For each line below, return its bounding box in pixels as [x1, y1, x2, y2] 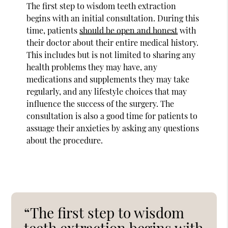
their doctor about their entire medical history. [26, 37, 199, 48]
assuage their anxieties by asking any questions [26, 122, 199, 133]
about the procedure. [26, 134, 103, 146]
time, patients [26, 24, 80, 36]
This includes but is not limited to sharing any [26, 49, 196, 60]
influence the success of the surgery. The [26, 98, 175, 109]
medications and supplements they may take [26, 73, 190, 84]
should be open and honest [79, 24, 178, 36]
